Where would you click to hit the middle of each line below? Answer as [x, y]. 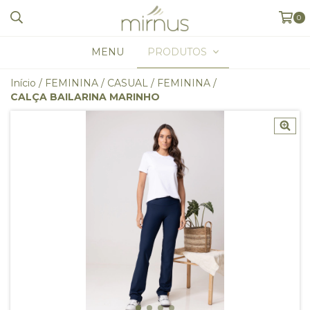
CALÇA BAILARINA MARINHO [85, 97]
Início [23, 83]
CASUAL [128, 83]
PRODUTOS [178, 52]
